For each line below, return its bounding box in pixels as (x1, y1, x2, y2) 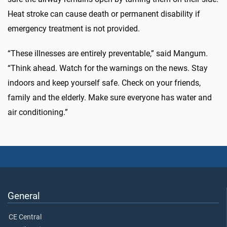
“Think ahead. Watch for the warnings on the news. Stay (8, 63, 208, 73)
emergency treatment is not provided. (8, 24, 140, 34)
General (8, 190, 40, 202)
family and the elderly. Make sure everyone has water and (8, 93, 212, 103)
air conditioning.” (8, 107, 68, 118)
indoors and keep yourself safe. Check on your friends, (8, 78, 201, 88)
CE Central (9, 212, 42, 221)
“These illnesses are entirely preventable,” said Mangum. (8, 49, 208, 59)
